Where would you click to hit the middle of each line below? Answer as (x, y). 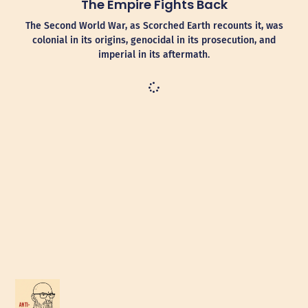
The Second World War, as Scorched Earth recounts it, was (154, 25)
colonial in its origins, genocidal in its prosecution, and (154, 40)
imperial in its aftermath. (154, 54)
